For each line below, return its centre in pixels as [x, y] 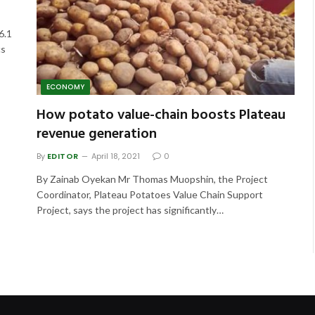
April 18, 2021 [115, 156]
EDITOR [63, 156]
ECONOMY [65, 87]
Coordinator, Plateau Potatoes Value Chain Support [149, 195]
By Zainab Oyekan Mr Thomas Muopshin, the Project [152, 179]
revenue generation [96, 135]
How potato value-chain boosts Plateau [161, 116]
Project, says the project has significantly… [130, 210]
